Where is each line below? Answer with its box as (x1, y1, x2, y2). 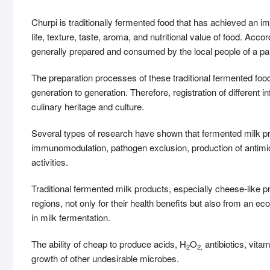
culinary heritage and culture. (31, 100, 144, 113)
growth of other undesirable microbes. (31, 252, 179, 265)
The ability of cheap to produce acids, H (31, 237, 186, 250)
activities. (31, 155, 68, 168)
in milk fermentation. (31, 211, 110, 224)
